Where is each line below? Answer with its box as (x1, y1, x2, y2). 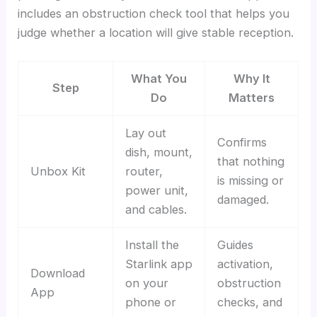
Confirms (217, 135, 267, 150)
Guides (217, 238, 253, 253)
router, (125, 164, 163, 179)
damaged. (217, 192, 269, 207)
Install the (125, 238, 179, 253)
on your (125, 276, 168, 291)
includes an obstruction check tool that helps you (18, 6, 290, 21)
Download (30, 266, 85, 281)
